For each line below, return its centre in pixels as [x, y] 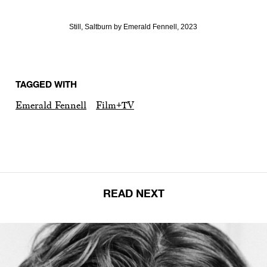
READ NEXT [133, 193]
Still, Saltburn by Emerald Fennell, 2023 [133, 27]
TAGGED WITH [46, 84]
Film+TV [115, 105]
